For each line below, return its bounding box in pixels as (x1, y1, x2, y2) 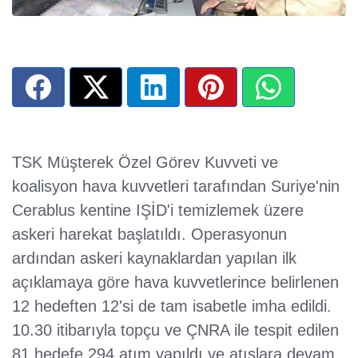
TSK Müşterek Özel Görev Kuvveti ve (12, 153, 278, 172)
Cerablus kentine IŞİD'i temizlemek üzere (12, 201, 304, 220)
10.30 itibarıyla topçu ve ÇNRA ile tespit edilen (12, 321, 339, 340)
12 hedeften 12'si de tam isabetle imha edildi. (12, 297, 332, 316)
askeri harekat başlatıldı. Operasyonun (12, 225, 287, 244)
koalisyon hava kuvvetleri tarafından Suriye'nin (12, 177, 340, 196)
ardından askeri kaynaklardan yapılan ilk (12, 249, 296, 268)
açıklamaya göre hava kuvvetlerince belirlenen (12, 273, 339, 292)
